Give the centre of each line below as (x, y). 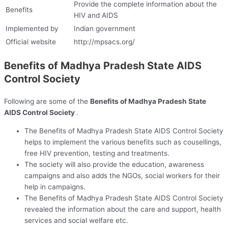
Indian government (106, 29)
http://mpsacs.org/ (104, 42)
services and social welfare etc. (76, 220)
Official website (32, 42)
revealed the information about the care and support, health (123, 209)
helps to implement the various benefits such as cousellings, (123, 142)
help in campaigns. (55, 187)
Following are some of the (47, 102)
